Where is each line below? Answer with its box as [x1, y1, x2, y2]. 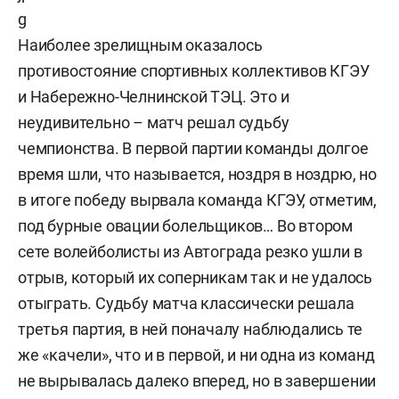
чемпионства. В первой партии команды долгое [18, 139, 369, 158]
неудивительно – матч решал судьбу [18, 113, 289, 132]
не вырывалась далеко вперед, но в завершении [18, 371, 377, 390]
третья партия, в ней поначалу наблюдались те [18, 320, 363, 338]
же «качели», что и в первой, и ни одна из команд [18, 346, 375, 364]
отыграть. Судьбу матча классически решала [18, 294, 354, 313]
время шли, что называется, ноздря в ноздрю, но [18, 165, 377, 183]
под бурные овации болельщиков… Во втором [18, 216, 353, 235]
